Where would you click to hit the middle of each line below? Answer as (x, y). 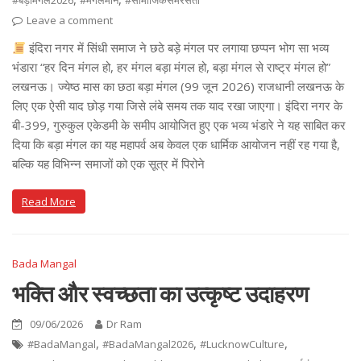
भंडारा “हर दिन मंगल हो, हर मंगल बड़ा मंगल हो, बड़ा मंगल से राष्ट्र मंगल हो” (171, 67)
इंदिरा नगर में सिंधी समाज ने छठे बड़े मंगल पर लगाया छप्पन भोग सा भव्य (178, 48)
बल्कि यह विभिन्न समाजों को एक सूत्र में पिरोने (108, 164)
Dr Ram (124, 324)
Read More (49, 201)
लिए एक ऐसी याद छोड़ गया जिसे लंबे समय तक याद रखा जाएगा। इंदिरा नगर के (177, 106)
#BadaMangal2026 (148, 344)
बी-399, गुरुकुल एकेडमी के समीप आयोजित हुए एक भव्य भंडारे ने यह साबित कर (179, 125)
